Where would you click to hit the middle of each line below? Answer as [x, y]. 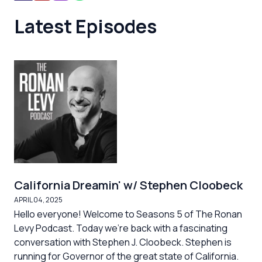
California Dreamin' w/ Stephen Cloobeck [128, 185]
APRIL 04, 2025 [38, 200]
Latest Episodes [85, 26]
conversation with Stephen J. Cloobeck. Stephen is [123, 242]
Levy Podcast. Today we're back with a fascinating [121, 228]
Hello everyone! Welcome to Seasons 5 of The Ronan [128, 214]
